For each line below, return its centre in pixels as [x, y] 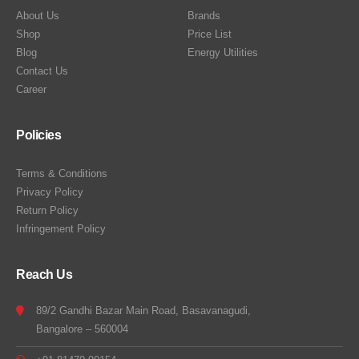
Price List [210, 34]
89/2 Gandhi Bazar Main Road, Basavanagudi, [143, 310]
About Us [38, 15]
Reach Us [44, 274]
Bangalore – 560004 [82, 329]
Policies [38, 135]
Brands [204, 15]
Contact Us [42, 71]
